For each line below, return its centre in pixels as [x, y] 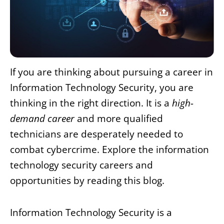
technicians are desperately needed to [96, 134]
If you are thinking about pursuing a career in [111, 72]
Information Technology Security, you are [102, 88]
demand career [42, 119]
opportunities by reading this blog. [87, 181]
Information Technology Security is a [91, 213]
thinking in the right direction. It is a [91, 103]
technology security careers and [81, 165]
